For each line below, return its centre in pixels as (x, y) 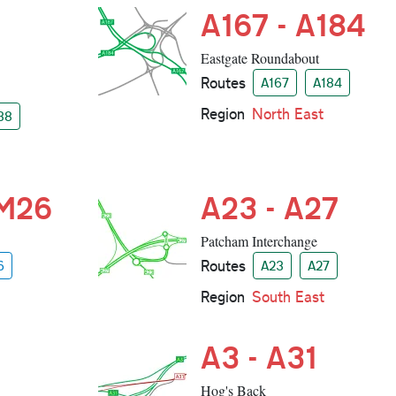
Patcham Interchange (259, 241)
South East (288, 297)
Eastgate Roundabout (259, 58)
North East (287, 114)
